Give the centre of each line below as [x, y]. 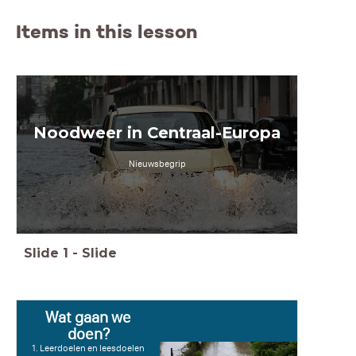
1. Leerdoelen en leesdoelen [89, 348]
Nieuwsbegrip [157, 164]
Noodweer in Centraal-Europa [157, 133]
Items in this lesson [107, 31]
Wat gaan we [89, 317]
